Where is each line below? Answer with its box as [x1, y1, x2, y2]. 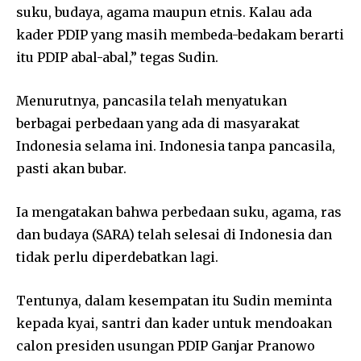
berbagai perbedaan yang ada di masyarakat [16, 115, 300, 132]
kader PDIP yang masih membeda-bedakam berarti [16, 27, 344, 44]
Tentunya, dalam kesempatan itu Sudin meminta [16, 293, 332, 309]
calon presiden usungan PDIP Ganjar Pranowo [16, 338, 315, 355]
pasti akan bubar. [16, 160, 127, 177]
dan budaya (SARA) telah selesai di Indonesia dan [16, 226, 332, 243]
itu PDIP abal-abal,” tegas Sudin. [16, 49, 218, 66]
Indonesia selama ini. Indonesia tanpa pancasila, [16, 138, 335, 155]
